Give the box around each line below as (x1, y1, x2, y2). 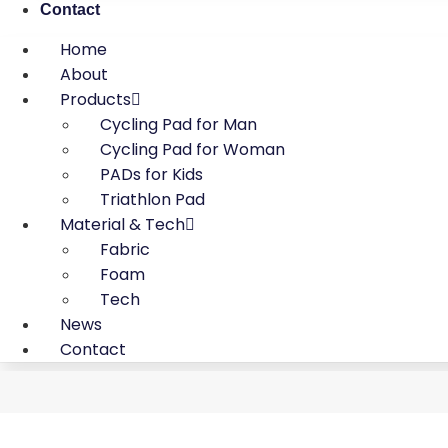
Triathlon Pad (100, 188, 205, 212)
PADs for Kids (100, 163, 203, 187)
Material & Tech (60, 213, 185, 237)
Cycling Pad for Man (100, 113, 257, 137)
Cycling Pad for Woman (100, 138, 285, 162)
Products (60, 88, 131, 112)
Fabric (100, 238, 150, 262)
